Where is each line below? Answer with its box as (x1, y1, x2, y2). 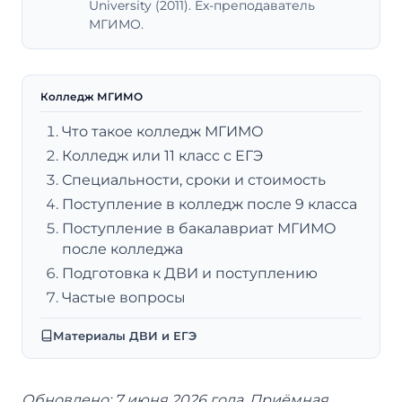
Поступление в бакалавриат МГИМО (62, 219, 336, 237)
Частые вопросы (62, 288, 186, 306)
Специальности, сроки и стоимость (62, 170, 326, 188)
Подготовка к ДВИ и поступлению (62, 264, 318, 282)
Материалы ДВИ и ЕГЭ (53, 328, 197, 343)
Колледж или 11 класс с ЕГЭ (62, 146, 263, 164)
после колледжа (62, 240, 183, 258)
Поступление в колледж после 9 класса (62, 195, 357, 213)
